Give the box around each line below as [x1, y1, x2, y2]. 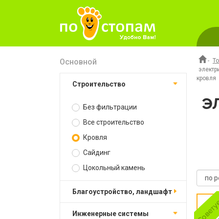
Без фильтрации [82, 103, 137, 111]
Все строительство [82, 118, 144, 126]
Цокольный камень [82, 164, 145, 172]
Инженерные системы [77, 210, 149, 218]
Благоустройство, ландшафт [77, 188, 172, 196]
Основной [60, 57, 97, 66]
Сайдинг [82, 149, 110, 156]
